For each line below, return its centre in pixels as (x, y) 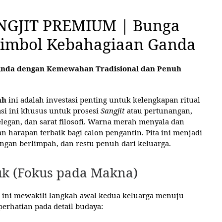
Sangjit (113, 110)
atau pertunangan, (159, 110)
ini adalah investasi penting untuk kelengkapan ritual (103, 99)
